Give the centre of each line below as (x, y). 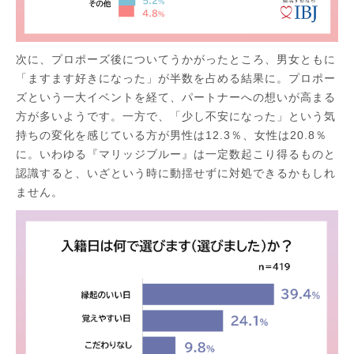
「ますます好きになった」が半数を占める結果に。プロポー (176, 79)
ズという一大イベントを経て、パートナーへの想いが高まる (176, 98)
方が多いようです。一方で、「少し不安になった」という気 (176, 117)
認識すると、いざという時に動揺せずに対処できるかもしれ (176, 173)
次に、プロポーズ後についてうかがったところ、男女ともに (176, 60)
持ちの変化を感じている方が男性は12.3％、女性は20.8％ (171, 136)
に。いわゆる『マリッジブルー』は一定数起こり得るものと (176, 154)
